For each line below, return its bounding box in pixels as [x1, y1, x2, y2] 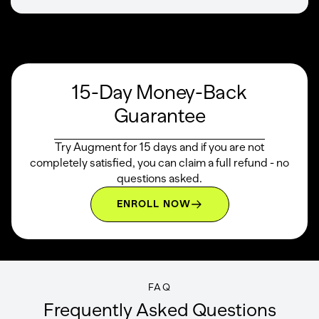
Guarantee [113, 103, 206, 127]
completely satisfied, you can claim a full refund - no [30, 155, 289, 169]
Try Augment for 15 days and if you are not [55, 140, 264, 154]
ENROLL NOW [116, 197, 192, 210]
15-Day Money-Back [72, 79, 247, 104]
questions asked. [117, 171, 202, 185]
